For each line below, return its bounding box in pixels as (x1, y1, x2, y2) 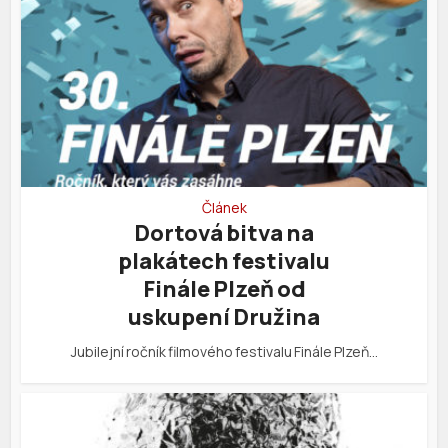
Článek (201, 198, 247, 218)
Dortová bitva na (134, 218, 314, 249)
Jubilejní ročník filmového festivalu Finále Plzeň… (70, 342, 378, 362)
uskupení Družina (128, 302, 320, 333)
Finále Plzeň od (142, 274, 306, 305)
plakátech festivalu (118, 246, 330, 277)
